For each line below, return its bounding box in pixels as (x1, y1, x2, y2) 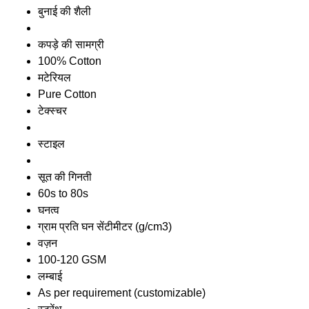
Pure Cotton (38, 88, 97, 100)
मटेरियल (38, 71, 71, 83)
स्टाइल (38, 137, 65, 150)
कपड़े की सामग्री (38, 38, 104, 50)
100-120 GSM (38, 253, 106, 266)
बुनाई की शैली (38, 5, 91, 17)
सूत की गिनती (38, 170, 92, 183)
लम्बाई (38, 270, 62, 282)
